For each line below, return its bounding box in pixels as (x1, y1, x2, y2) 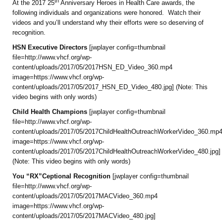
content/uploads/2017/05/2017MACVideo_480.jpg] (12, 212, 156, 220)
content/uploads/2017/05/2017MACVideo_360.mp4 (12, 192, 158, 200)
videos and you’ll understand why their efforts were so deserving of (12, 19, 204, 27)
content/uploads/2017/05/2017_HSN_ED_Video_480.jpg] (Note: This (12, 83, 208, 91)
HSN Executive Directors (12, 44, 89, 52)
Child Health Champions (12, 108, 89, 116)
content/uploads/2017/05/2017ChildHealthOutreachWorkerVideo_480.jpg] (12, 148, 221, 156)
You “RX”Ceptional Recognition (12, 172, 112, 180)
